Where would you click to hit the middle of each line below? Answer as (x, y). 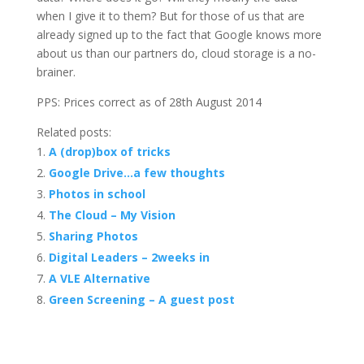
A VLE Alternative (99, 278)
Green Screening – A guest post (141, 299)
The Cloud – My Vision (112, 215)
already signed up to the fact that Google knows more (179, 35)
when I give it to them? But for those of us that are (170, 16)
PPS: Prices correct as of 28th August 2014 (149, 102)
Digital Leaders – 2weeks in (129, 257)
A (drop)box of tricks (109, 152)
